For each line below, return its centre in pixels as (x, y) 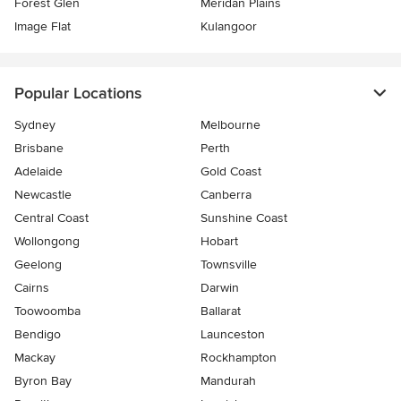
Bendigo (38, 334)
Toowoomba (47, 311)
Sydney (35, 125)
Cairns (32, 288)
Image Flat (43, 26)
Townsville (229, 264)
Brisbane (39, 148)
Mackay (35, 358)
